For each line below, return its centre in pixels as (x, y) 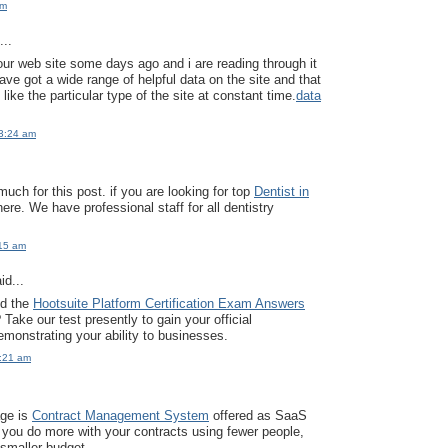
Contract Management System (120, 415)
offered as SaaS (258, 415)
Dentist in (281, 191)
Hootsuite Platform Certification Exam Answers (169, 303)
